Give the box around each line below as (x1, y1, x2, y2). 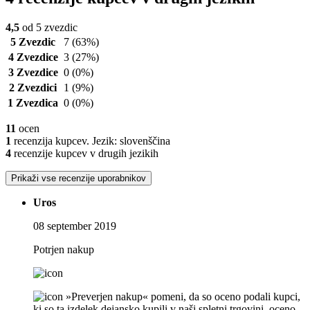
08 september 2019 (33, 220, 116, 232)
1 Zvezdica (8, 97, 58, 109)
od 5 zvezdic (19, 21, 77, 34)
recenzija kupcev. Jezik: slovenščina (11, 135, 170, 147)
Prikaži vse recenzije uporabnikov (11, 173, 146, 184)
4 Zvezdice (8, 51, 58, 64)
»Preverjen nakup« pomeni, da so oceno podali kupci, (66, 291, 300, 303)
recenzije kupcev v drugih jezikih (11, 147, 158, 160)
